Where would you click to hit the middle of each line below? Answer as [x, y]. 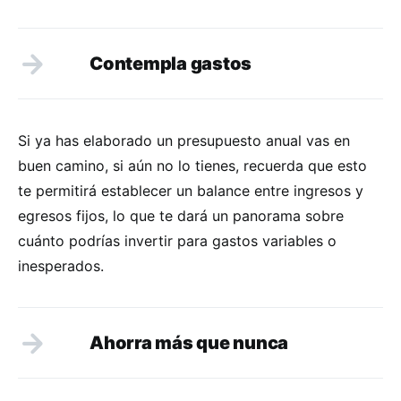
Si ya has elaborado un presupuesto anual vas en [184, 140]
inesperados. [61, 265]
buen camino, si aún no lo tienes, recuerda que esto [192, 165]
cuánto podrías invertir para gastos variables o [177, 240]
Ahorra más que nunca [189, 342]
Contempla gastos [172, 63]
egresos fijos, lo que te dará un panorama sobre [181, 215]
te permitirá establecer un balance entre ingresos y [191, 190]
